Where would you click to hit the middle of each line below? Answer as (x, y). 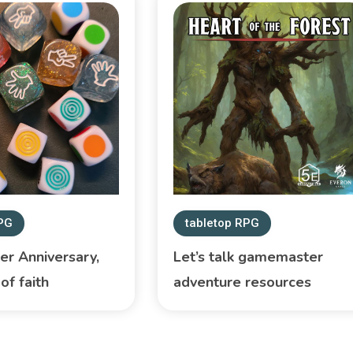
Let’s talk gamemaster (248, 257)
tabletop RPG (222, 223)
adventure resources (242, 282)
